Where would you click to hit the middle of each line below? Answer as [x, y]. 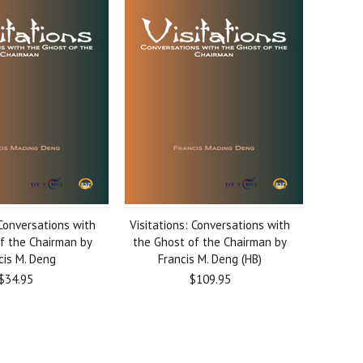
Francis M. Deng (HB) [210, 259]
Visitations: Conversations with [210, 225]
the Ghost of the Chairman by [210, 242]
